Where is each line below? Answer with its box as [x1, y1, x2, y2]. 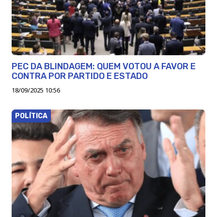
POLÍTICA [15, 111, 47, 120]
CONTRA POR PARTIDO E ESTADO [12, 70, 148, 81]
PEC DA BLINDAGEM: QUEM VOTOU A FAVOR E [12, 61, 196, 72]
